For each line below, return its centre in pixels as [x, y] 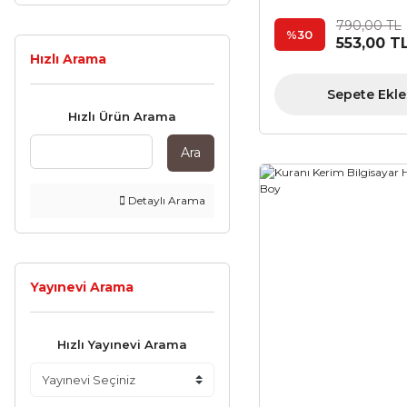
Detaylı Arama [165, 200]
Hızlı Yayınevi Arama [122, 344]
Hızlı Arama [68, 59]
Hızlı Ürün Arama [122, 116]
